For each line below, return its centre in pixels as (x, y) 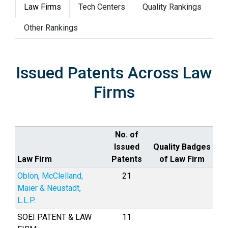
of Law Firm (182, 159)
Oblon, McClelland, (50, 176)
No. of (127, 135)
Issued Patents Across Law (114, 73)
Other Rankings (51, 28)
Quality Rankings (172, 7)
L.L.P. (26, 200)
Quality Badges (182, 147)
